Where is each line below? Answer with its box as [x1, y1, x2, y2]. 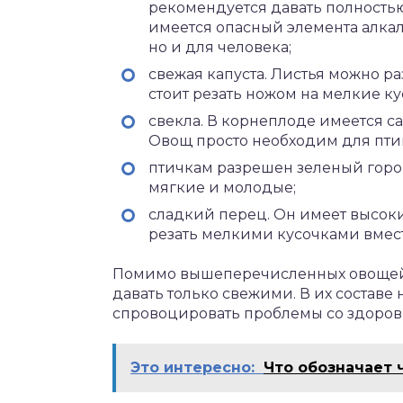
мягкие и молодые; [148, 179, 296, 196]
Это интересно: [130, 359, 255, 376]
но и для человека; [148, 39, 291, 56]
